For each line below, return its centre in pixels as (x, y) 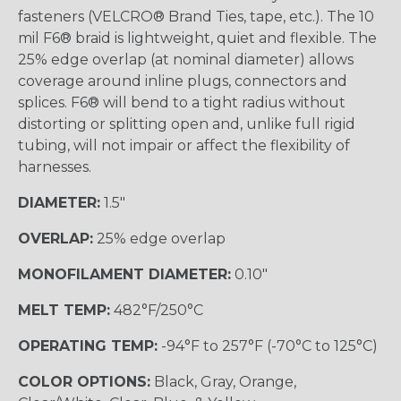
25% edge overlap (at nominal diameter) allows (186, 60)
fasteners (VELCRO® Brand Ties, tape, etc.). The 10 (196, 17)
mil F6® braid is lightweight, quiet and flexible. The (197, 38)
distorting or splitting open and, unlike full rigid (187, 124)
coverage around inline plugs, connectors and (183, 81)
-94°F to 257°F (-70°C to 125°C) (268, 346)
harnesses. (55, 167)
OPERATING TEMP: (88, 346)
